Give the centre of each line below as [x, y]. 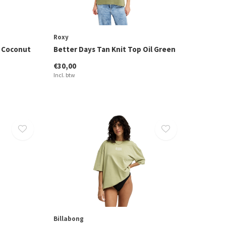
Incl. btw [64, 75]
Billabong [68, 219]
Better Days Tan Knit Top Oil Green [114, 49]
